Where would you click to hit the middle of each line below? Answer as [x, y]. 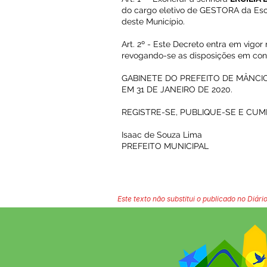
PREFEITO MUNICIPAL [165, 146]
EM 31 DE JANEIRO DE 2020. [177, 89]
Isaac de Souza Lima [162, 135]
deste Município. [153, 21]
